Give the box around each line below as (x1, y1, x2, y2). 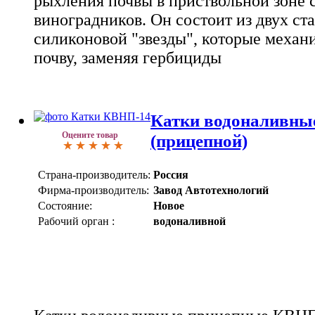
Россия (153, 168, 188, 181)
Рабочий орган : (38, 214, 115, 227)
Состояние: (38, 199, 92, 212)
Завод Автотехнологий (153, 184, 269, 196)
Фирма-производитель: (38, 184, 149, 196)
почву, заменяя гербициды (34, 48, 221, 67)
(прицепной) (150, 131, 247, 151)
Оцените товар (62, 130, 118, 141)
